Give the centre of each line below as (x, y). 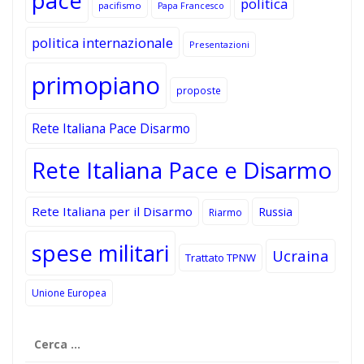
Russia (275, 211)
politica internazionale (102, 42)
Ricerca (46, 334)
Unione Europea (69, 292)
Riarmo (225, 212)
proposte (199, 90)
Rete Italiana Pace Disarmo (111, 128)
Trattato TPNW (221, 257)
